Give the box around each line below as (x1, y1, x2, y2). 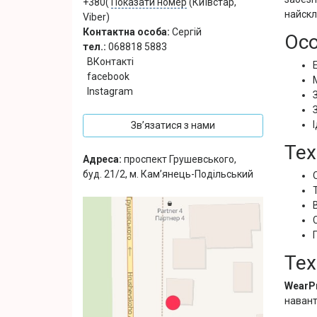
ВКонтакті (87, 56, 134, 67)
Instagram (87, 86, 133, 97)
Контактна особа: (83, 26, 170, 38)
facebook (87, 71, 129, 82)
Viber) (83, 11, 110, 23)
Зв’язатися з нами (131, 120, 215, 131)
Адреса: (83, 154, 122, 165)
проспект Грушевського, (122, 154, 236, 165)
